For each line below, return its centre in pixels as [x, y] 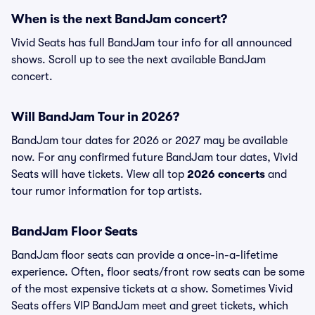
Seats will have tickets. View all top [99, 174]
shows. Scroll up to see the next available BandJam [139, 60]
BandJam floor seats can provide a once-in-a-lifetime [144, 255]
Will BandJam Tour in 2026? [95, 117]
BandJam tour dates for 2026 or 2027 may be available [149, 141]
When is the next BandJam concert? [119, 19]
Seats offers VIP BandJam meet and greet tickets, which [150, 306]
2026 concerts [226, 174]
